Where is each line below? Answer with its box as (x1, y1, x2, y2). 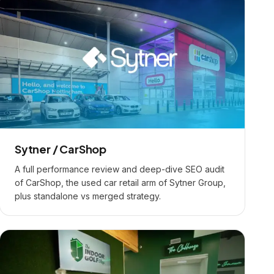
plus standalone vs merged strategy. (15, 191, 161, 201)
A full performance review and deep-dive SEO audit (15, 164, 224, 174)
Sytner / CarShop (15, 142, 107, 156)
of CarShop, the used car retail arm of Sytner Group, (15, 177, 226, 188)
